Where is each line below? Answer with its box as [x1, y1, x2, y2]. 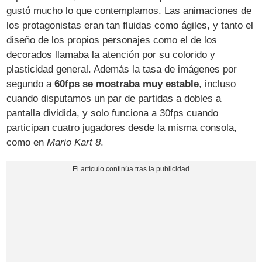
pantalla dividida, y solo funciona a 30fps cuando [6, 108, 219, 119]
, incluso [199, 78, 236, 90]
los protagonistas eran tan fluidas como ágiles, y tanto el [6, 20, 254, 32]
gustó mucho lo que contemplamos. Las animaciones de [6, 5, 252, 17]
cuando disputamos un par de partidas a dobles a [6, 93, 222, 105]
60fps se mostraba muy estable [54, 78, 199, 90]
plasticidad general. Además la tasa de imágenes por [6, 64, 237, 75]
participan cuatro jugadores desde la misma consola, [6, 122, 237, 134]
